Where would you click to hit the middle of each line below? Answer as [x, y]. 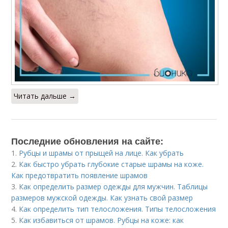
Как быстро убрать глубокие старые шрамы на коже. [111, 164]
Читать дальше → [45, 96]
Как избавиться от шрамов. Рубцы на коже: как [102, 220]
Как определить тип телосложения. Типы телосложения [118, 209]
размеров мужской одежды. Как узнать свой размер [102, 198]
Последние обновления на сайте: [88, 141]
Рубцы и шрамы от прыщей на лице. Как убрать [102, 153]
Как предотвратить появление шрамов [80, 176]
